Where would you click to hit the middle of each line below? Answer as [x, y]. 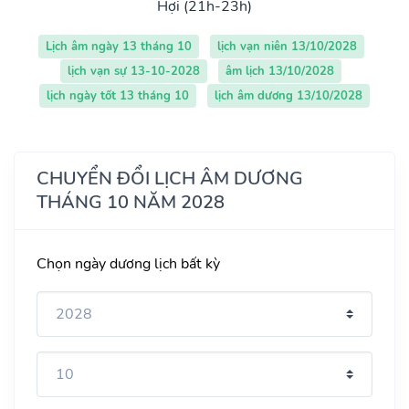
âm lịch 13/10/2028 [280, 71]
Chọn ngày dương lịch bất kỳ [128, 263]
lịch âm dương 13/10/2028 [288, 95]
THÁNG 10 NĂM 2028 [131, 202]
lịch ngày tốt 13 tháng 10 [118, 95]
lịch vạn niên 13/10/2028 [287, 46]
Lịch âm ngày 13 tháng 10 [118, 46]
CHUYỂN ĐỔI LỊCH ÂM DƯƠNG [170, 178]
